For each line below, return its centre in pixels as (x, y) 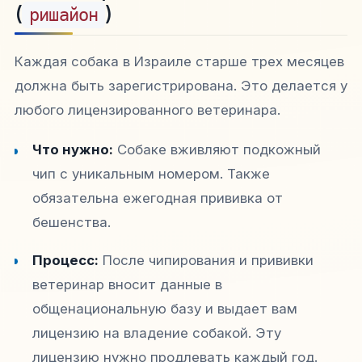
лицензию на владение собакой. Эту (157, 333)
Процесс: (66, 261)
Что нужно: (73, 150)
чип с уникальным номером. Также (152, 174)
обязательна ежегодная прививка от (158, 198)
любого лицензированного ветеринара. (147, 110)
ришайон (64, 15)
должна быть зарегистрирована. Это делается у (181, 86)
